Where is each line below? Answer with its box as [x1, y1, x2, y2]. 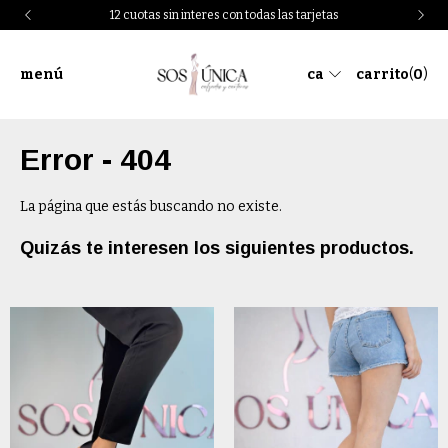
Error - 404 [20, 142, 171, 176]
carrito [356, 65, 409, 83]
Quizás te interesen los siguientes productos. [20, 237, 414, 258]
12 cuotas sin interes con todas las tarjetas [109, 8, 339, 22]
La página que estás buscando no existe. [20, 197, 282, 215]
